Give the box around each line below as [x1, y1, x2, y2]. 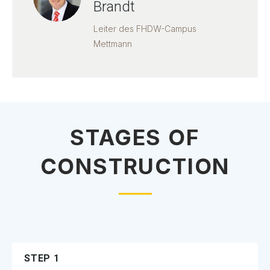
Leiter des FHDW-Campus [93, 23, 196, 34]
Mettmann [93, 38, 132, 49]
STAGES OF [70, 124, 200, 151]
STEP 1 [24, 252, 60, 264]
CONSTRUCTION [40, 152, 230, 180]
